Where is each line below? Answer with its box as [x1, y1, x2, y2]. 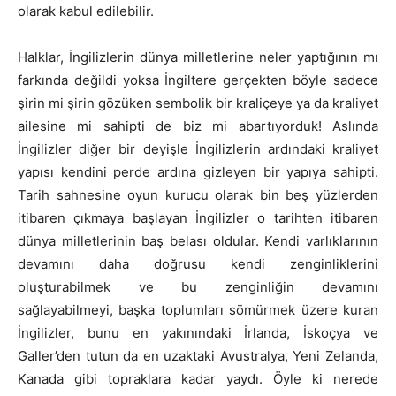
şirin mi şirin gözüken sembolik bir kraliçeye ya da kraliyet [18, 95, 378, 112]
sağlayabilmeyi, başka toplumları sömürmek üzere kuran [18, 301, 378, 319]
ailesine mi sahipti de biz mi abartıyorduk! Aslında [18, 118, 378, 135]
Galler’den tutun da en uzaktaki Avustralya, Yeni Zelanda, [18, 347, 378, 365]
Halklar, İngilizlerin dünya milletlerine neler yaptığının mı [18, 49, 378, 66]
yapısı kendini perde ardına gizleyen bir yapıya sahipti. [18, 164, 378, 181]
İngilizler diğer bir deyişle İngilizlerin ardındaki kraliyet [18, 141, 378, 158]
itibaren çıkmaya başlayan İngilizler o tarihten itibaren [18, 209, 378, 227]
